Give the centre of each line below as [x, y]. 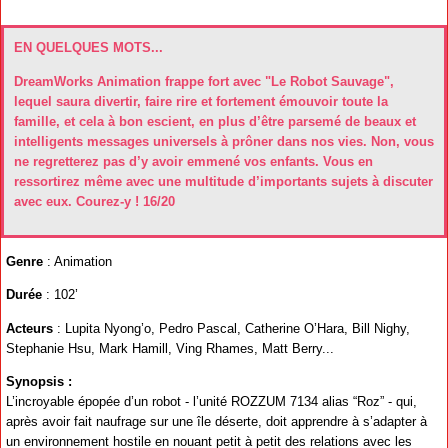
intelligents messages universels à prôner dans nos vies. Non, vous [224, 141]
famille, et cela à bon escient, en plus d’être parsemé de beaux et [215, 121]
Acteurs [29, 328]
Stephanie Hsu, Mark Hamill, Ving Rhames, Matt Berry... [170, 348]
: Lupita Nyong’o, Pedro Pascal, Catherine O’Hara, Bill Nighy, [231, 328]
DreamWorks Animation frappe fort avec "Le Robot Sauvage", [204, 81]
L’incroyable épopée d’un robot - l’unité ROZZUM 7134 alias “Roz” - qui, [211, 402]
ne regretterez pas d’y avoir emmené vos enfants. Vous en [193, 161]
